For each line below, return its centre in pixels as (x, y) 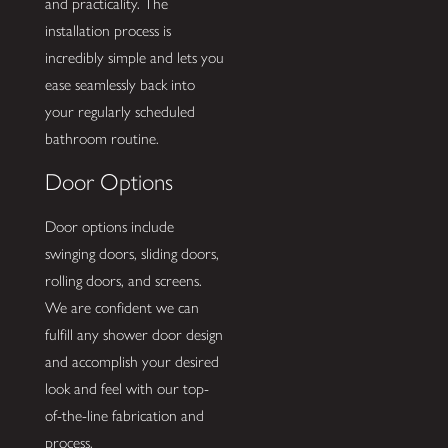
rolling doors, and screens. (123, 281)
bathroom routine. (101, 138)
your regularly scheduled (119, 111)
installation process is (107, 30)
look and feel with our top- (126, 389)
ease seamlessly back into (119, 84)
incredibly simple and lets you (134, 57)
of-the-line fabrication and (124, 416)
